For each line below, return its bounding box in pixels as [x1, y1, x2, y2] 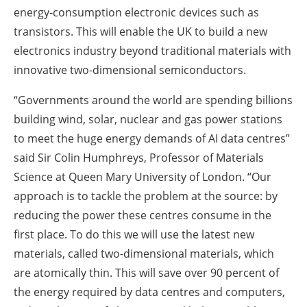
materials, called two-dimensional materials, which [14, 246, 274, 262]
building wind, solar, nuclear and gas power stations [14, 112, 282, 127]
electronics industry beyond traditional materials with [14, 43, 291, 59]
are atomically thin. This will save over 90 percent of [14, 265, 279, 281]
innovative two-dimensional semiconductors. [14, 62, 246, 78]
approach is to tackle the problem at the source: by [14, 188, 278, 204]
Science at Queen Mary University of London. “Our [14, 169, 271, 185]
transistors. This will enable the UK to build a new [14, 24, 267, 40]
